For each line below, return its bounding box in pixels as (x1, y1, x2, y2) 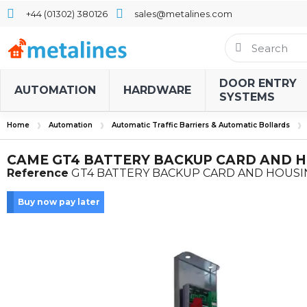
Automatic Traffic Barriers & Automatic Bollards (112, 121, 290, 130)
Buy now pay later (18, 197, 100, 207)
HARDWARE (123, 84, 191, 97)
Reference (7, 167, 69, 180)
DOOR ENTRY (219, 77, 297, 90)
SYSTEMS (219, 90, 275, 103)
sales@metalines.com (134, 8, 232, 19)
